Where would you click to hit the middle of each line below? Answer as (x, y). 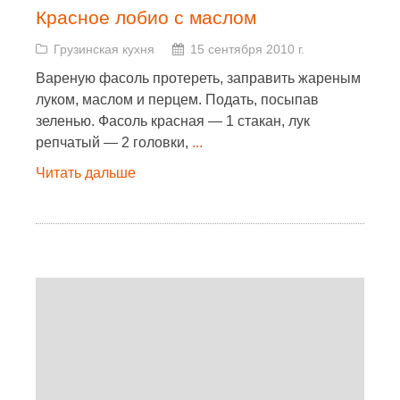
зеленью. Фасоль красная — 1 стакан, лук (173, 121)
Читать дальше (86, 173)
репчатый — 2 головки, (114, 142)
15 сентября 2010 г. (247, 49)
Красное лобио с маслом (146, 17)
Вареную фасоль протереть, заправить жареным (198, 78)
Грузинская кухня (104, 49)
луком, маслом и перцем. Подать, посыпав (177, 100)
